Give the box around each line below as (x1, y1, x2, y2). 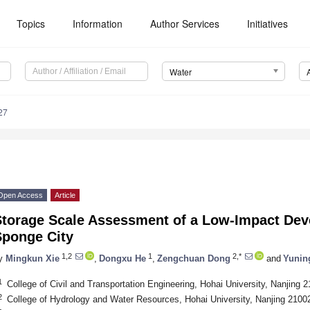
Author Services (150, 17, 220, 30)
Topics (17, 17, 46, 30)
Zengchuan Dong (157, 253, 230, 264)
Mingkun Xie (6, 253, 60, 264)
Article (55, 191, 75, 200)
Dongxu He (99, 253, 146, 264)
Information (73, 17, 123, 30)
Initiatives (247, 17, 289, 30)
